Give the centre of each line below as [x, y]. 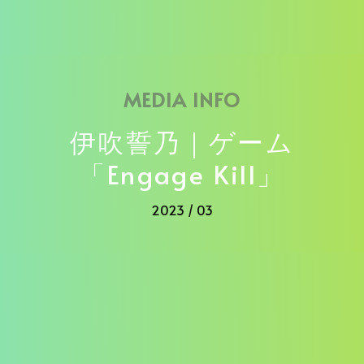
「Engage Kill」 [182, 174]
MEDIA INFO [182, 100]
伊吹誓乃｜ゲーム [182, 142]
